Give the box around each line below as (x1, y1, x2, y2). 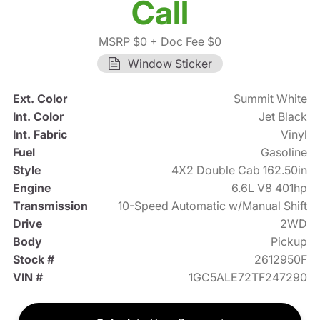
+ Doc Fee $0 (147, 34, 221, 49)
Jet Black (259, 109, 308, 124)
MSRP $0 (99, 34, 147, 49)
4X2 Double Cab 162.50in (171, 163, 308, 178)
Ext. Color (12, 91, 67, 106)
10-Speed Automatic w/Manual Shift (118, 199, 308, 214)
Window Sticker (128, 56, 212, 71)
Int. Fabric (12, 127, 67, 142)
